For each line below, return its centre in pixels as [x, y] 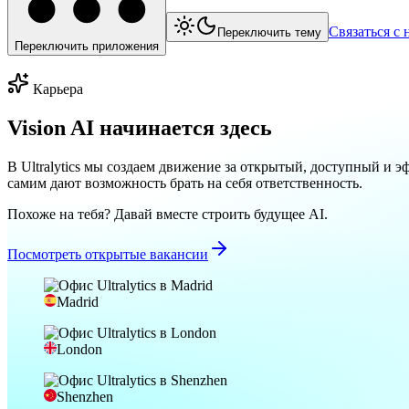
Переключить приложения [87, 47]
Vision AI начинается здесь [140, 128]
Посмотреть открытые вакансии [108, 255]
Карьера [58, 89]
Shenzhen [85, 397]
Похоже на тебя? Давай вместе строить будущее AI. [168, 215]
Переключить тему [269, 33]
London [79, 350]
